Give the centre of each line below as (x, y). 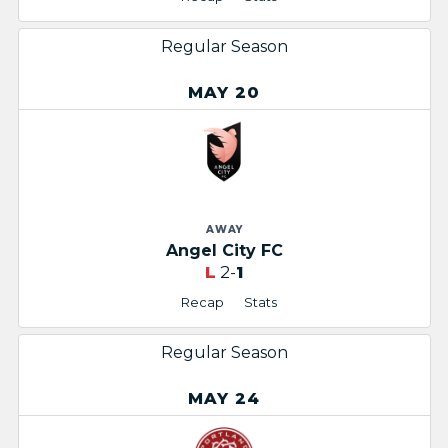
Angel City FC (224, 251)
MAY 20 (224, 93)
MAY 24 (224, 399)
